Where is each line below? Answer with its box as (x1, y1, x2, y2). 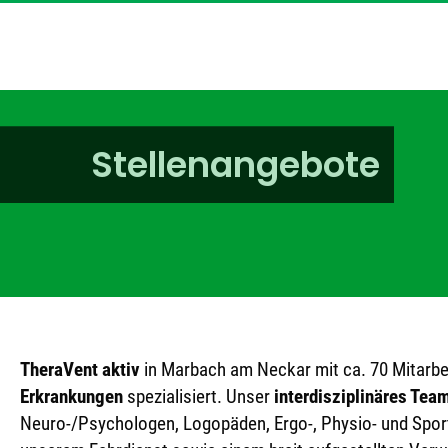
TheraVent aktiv (20, 359, 140, 381)
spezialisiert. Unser (123, 386, 274, 408)
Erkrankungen (20, 386, 123, 408)
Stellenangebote (91, 140, 380, 190)
